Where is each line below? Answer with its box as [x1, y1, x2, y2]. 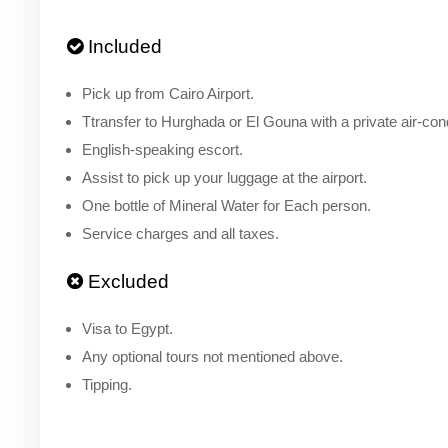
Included [83, 36, 162, 57]
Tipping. [82, 376, 132, 393]
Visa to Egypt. [82, 320, 173, 337]
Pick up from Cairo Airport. [82, 85, 254, 102]
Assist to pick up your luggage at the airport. [82, 169, 367, 186]
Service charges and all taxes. [82, 225, 279, 242]
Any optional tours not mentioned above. [82, 348, 343, 365]
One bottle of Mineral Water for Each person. [82, 197, 371, 214]
